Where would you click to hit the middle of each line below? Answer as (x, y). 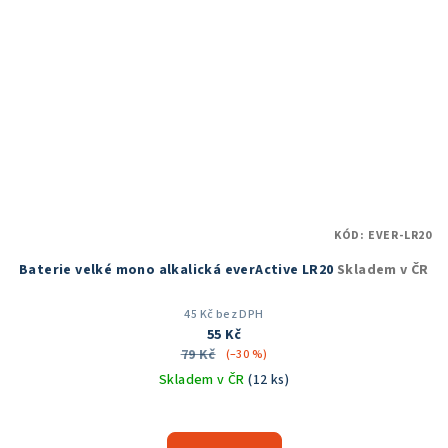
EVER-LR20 (399, 236)
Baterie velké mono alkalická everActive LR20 (178, 270)
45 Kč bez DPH (224, 315)
